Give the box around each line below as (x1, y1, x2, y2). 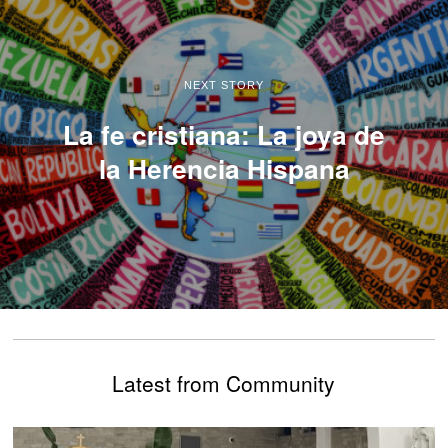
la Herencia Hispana (98, 148, 350, 187)
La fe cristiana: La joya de (63, 114, 385, 153)
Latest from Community (112, 368, 336, 399)
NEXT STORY (184, 78, 264, 91)
